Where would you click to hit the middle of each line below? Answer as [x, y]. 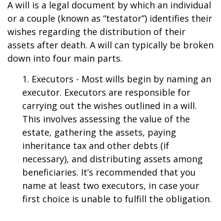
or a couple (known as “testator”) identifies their [110, 18]
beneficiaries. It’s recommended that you [109, 172]
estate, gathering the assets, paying [99, 132]
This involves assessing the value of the [106, 119]
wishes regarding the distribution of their [96, 32]
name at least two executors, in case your [111, 185]
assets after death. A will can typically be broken [110, 45]
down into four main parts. [65, 58]
